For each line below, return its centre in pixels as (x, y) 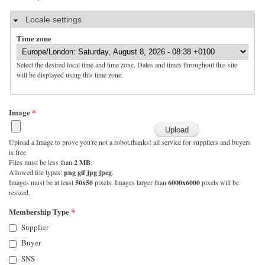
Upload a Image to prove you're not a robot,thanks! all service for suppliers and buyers (130, 142)
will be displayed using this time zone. (70, 74)
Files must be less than (41, 162)
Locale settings (54, 19)
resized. (20, 192)
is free (17, 152)
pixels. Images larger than (130, 182)
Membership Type (40, 211)
